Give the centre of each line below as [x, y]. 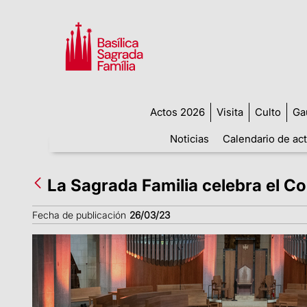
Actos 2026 [177, 112]
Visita [230, 112]
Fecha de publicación [79, 214]
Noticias [189, 138]
